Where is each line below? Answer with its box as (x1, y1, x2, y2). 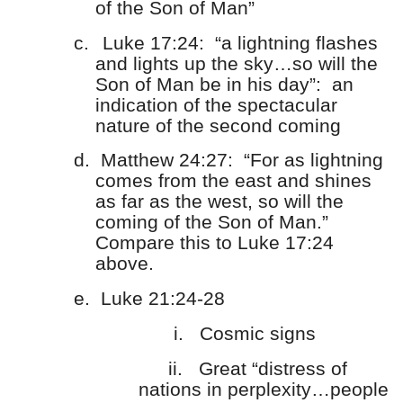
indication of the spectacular (95, 94, 337, 116)
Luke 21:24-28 (101, 288, 225, 310)
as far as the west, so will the (95, 191, 344, 213)
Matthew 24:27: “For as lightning (101, 149, 383, 172)
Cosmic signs (200, 323, 316, 345)
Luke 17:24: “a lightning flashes (103, 31, 378, 54)
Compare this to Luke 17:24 (95, 232, 334, 255)
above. (95, 253, 159, 275)
